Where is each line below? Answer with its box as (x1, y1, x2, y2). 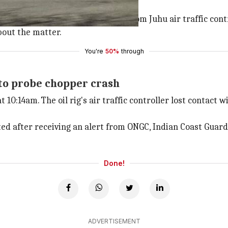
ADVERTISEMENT (88, 217, 140, 225)
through (121, 47, 144, 55)
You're (84, 47, 103, 55)
